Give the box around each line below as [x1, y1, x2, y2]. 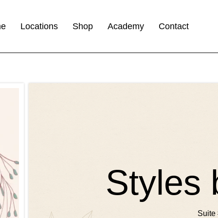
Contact [159, 21, 189, 31]
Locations [20, 21, 58, 31]
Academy [108, 21, 145, 31]
